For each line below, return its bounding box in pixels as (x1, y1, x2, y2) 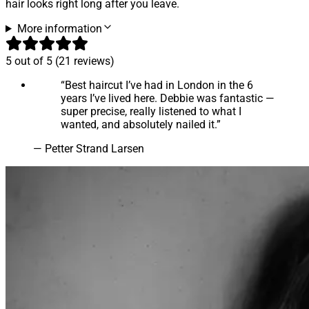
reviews (74, 54, 110, 68)
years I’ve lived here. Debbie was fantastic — (61, 91, 275, 105)
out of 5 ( (12, 54, 59, 68)
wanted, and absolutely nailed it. (61, 117, 217, 131)
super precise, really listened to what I (61, 104, 241, 118)
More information (17, 21, 102, 35)
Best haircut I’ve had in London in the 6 (65, 78, 253, 92)
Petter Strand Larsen (45, 141, 144, 155)
